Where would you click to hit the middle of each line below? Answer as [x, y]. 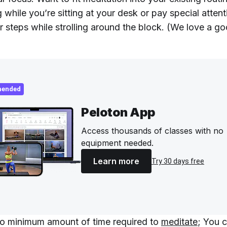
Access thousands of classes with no [152, 131]
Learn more [116, 161]
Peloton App [118, 112]
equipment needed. [117, 143]
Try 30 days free [178, 161]
